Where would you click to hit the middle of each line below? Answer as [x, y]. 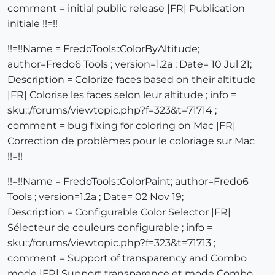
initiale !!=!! [33, 24]
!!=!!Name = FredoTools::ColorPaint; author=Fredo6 [128, 182]
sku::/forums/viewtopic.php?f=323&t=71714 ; [112, 110]
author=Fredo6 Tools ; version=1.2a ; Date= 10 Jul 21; [130, 64]
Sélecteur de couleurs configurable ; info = [110, 228]
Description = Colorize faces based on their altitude [132, 80]
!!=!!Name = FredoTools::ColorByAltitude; [103, 49]
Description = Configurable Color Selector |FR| [119, 212]
